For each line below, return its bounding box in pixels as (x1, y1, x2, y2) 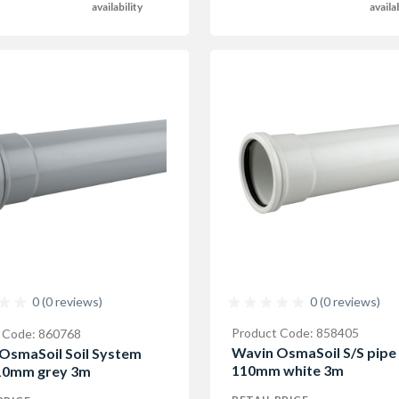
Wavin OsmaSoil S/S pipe (232, 344, 396, 361)
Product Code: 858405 (232, 325, 359, 340)
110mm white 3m (232, 362, 344, 379)
